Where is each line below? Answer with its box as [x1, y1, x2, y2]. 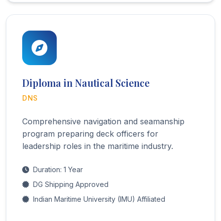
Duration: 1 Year [33, 165, 83, 174]
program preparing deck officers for [22, 128, 158, 139]
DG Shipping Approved [33, 180, 109, 188]
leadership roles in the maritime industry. [22, 141, 173, 151]
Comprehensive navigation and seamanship [22, 116, 184, 126]
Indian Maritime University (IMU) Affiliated [33, 194, 165, 203]
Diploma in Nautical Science [22, 75, 149, 89]
